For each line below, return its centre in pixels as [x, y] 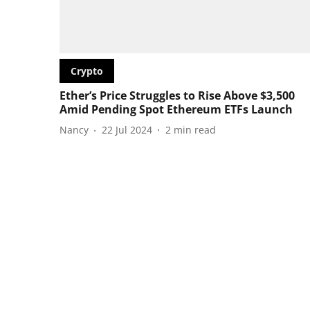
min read [195, 130]
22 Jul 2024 [127, 130]
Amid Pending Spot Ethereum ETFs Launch [176, 109]
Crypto [87, 71]
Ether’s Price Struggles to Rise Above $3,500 [177, 95]
